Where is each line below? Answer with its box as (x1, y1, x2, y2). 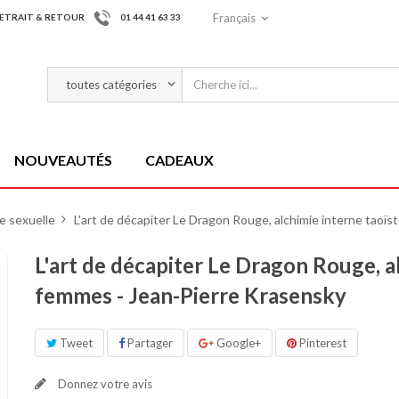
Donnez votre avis (54, 377, 152, 391)
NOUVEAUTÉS (14, 151, 112, 168)
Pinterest (298, 336, 346, 350)
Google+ (213, 336, 261, 350)
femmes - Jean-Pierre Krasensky (34, 282, 346, 308)
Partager (124, 336, 173, 350)
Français (213, 11, 256, 25)
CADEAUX (145, 151, 214, 168)
